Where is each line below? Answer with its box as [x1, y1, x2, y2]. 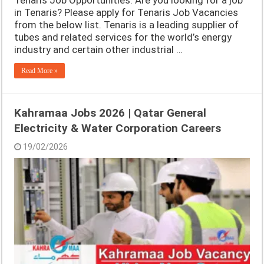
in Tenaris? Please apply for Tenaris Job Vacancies [14, 6, 239, 19]
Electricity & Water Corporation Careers [14, 121, 222, 136]
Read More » [21, 67, 58, 75]
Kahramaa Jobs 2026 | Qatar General [14, 106, 207, 120]
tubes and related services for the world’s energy [14, 31, 232, 44]
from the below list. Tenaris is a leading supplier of [14, 19, 239, 31]
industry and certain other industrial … [14, 44, 183, 56]
